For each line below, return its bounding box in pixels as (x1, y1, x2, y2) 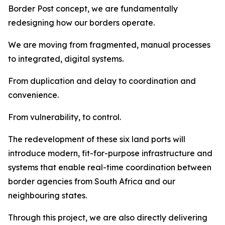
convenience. (8, 90, 59, 100)
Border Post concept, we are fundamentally (8, 4, 178, 14)
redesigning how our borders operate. (8, 18, 155, 28)
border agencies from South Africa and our (8, 176, 175, 186)
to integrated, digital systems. (8, 54, 124, 64)
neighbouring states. (8, 190, 87, 200)
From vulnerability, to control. (8, 112, 121, 122)
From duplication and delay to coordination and (8, 76, 196, 86)
